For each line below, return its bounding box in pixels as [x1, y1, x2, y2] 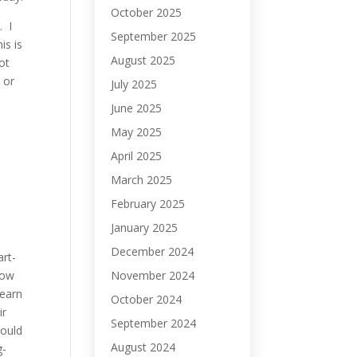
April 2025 [111, 148, 163, 163]
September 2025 [111, 29, 197, 44]
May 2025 [111, 124, 163, 139]
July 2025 [111, 76, 158, 92]
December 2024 [111, 244, 194, 259]
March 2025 [111, 172, 173, 187]
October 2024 [111, 292, 182, 307]
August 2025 [111, 53, 176, 68]
